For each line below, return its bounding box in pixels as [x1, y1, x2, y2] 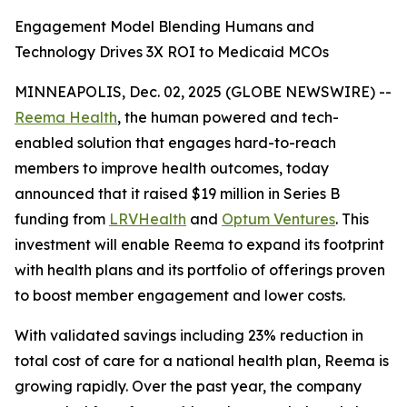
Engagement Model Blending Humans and [15, 17, 314, 35]
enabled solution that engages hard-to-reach [15, 134, 336, 152]
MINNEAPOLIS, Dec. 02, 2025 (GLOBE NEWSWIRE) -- [15, 83, 392, 101]
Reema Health [15, 108, 117, 126]
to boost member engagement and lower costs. [15, 286, 345, 304]
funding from [15, 210, 109, 228]
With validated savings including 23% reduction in [15, 326, 363, 344]
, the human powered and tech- [117, 108, 339, 126]
